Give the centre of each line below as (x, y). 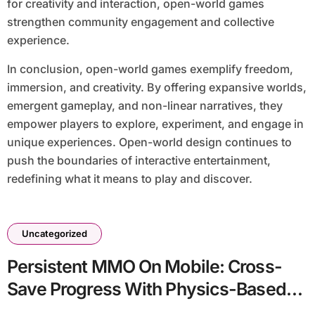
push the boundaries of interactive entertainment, (139, 161)
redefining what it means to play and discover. (129, 179)
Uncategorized (54, 234)
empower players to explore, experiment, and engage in (155, 124)
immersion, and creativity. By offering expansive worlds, (156, 88)
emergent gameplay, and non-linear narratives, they (144, 106)
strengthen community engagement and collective (140, 22)
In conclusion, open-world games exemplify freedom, (150, 69)
